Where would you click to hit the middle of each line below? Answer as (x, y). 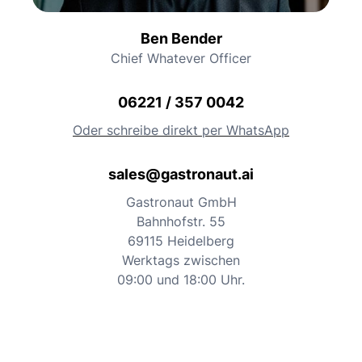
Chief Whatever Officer (181, 58)
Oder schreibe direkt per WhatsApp (181, 130)
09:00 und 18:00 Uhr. (181, 280)
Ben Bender (181, 38)
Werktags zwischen (181, 260)
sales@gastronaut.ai (181, 174)
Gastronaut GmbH (181, 202)
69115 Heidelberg (181, 241)
